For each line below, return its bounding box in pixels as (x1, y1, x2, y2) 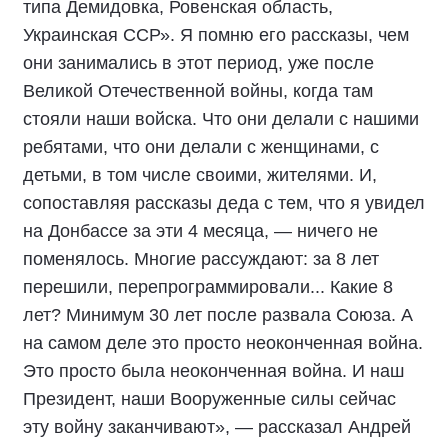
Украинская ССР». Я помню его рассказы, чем (23, 25, 409, 45)
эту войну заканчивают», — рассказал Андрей (23, 417, 411, 437)
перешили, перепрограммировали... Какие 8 (23, 277, 393, 297)
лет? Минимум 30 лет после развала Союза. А (23, 305, 413, 325)
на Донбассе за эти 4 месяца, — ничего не (23, 221, 378, 241)
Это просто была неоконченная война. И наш (23, 361, 404, 381)
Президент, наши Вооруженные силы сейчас (23, 389, 396, 409)
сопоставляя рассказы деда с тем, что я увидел (23, 193, 425, 213)
